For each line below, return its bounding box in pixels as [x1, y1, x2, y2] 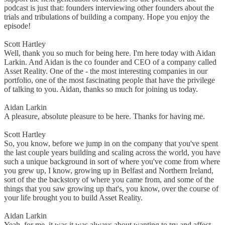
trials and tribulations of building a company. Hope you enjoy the [4, 13, 209, 22]
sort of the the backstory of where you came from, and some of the [4, 175, 214, 184]
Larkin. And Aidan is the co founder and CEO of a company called [4, 58, 216, 67]
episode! [4, 22, 31, 31]
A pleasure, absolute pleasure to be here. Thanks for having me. [4, 112, 205, 121]
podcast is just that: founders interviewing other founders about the [4, 4, 214, 13]
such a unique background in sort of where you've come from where [4, 157, 220, 166]
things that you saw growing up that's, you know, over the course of [4, 184, 218, 193]
